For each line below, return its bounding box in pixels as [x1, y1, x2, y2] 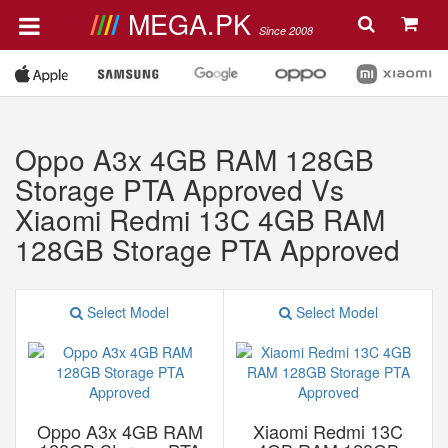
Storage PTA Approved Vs [15, 169, 344, 209]
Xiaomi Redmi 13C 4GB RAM [15, 199, 385, 239]
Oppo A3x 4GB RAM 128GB [15, 139, 374, 179]
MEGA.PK [127, 4, 259, 43]
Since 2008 [258, 23, 313, 38]
